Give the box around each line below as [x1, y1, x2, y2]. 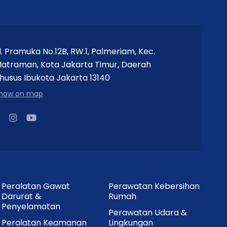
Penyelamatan [1, 200, 60, 212]
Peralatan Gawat [1, 180, 70, 192]
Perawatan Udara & [108, 206, 187, 218]
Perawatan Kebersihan [108, 180, 200, 192]
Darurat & [1, 190, 41, 202]
